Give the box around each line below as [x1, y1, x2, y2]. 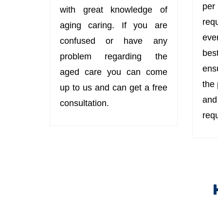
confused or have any [60, 36, 167, 46]
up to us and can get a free [60, 82, 167, 92]
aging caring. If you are [60, 20, 167, 30]
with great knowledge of [60, 4, 167, 15]
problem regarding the [60, 51, 167, 61]
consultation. [60, 98, 109, 108]
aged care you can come [60, 67, 167, 77]
